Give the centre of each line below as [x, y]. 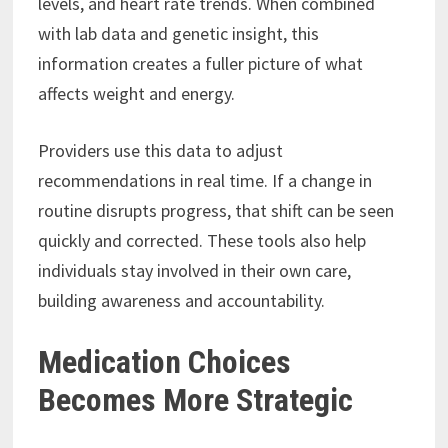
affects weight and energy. [136, 94]
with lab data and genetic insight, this [178, 34]
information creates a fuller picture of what [200, 64]
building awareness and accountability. [181, 301]
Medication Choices [164, 362]
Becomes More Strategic [195, 400]
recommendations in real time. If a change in [204, 181]
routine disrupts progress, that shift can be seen [215, 211]
